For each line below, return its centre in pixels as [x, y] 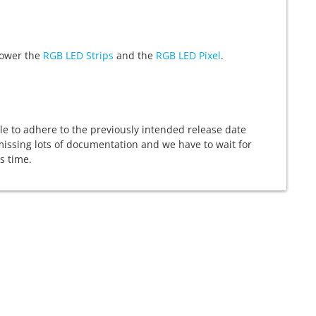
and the [135, 55]
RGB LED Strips [78, 55]
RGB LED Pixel [188, 55]
